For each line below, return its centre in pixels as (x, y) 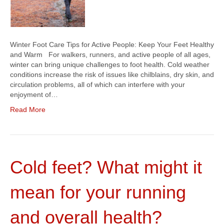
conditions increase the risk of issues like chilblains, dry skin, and (112, 74)
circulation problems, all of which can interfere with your (97, 84)
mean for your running (98, 192)
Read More (28, 109)
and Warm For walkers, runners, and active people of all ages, (110, 54)
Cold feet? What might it (106, 167)
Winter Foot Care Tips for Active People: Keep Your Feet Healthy (112, 44)
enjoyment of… (34, 94)
